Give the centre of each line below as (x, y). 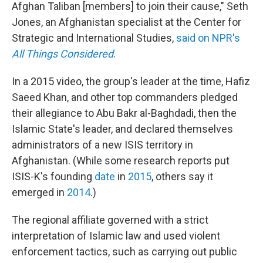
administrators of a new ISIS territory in (102, 144)
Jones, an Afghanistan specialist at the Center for (127, 22)
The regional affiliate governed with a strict (110, 220)
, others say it (182, 176)
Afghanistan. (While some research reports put (121, 160)
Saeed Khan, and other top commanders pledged (125, 97)
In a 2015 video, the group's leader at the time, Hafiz (131, 81)
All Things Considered (63, 53)
